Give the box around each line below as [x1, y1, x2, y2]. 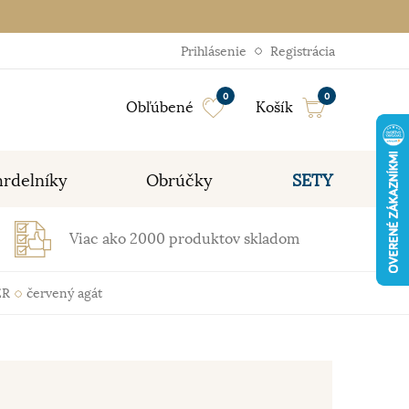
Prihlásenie [181, 43, 246, 59]
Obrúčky [146, 171, 214, 191]
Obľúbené [126, 99, 194, 117]
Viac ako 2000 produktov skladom [69, 230, 299, 248]
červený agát [26, 285, 102, 301]
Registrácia [270, 43, 335, 59]
